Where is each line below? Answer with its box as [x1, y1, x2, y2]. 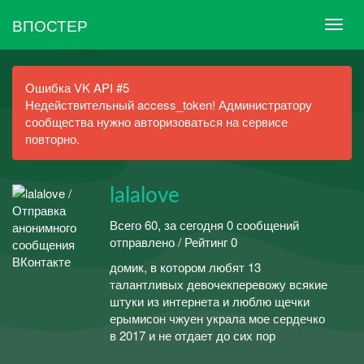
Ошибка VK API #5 [25, 79, 129, 96]
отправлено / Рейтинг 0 [110, 232, 237, 250]
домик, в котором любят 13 [110, 258, 261, 275]
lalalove [110, 185, 180, 206]
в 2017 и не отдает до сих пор [110, 327, 275, 344]
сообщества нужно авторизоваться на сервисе [25, 113, 288, 130]
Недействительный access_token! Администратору [25, 96, 312, 113]
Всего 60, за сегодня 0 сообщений [110, 215, 299, 233]
